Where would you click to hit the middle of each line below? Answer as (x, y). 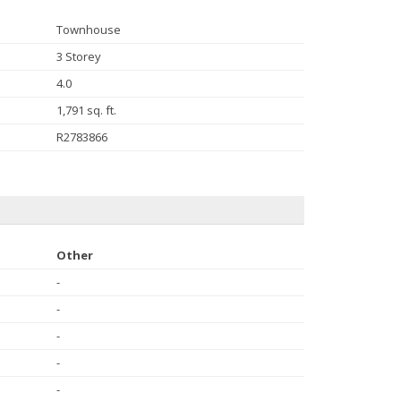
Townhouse (88, 29)
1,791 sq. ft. (86, 110)
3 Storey (78, 56)
